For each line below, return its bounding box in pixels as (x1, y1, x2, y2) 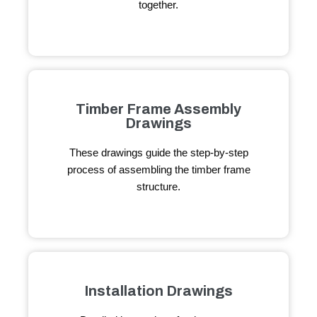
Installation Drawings (84, 283, 233, 299)
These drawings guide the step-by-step (69, 146, 248, 159)
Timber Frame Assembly (76, 101, 241, 117)
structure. (137, 180, 180, 193)
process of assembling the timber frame (67, 163, 250, 176)
